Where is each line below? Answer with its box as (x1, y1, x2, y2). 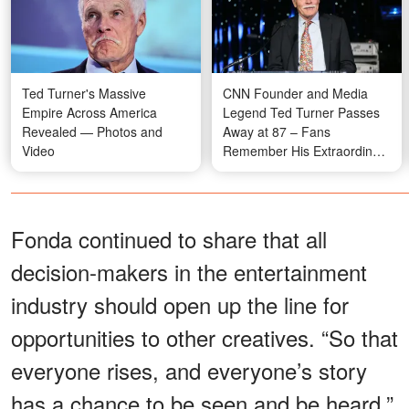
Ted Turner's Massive (22, 84, 146, 103)
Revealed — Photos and (22, 122, 163, 142)
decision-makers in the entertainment (11, 256, 367, 288)
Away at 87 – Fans (223, 122, 330, 142)
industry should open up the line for (11, 288, 349, 321)
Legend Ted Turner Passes (223, 103, 380, 122)
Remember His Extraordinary (223, 142, 391, 161)
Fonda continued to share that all (11, 223, 327, 256)
